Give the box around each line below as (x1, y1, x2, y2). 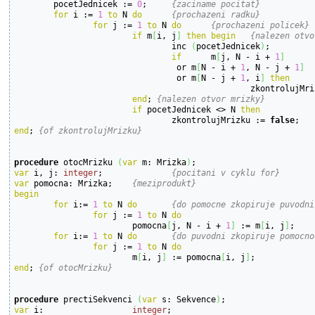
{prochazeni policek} (211, 19, 310, 30)
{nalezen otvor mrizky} (157, 93, 266, 104)
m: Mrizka (137, 156, 187, 167)
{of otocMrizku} (39, 262, 113, 273)
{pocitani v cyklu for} (172, 167, 281, 178)
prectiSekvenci (58, 293, 138, 304)
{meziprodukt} (132, 177, 197, 188)
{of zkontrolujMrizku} (39, 124, 143, 136)
